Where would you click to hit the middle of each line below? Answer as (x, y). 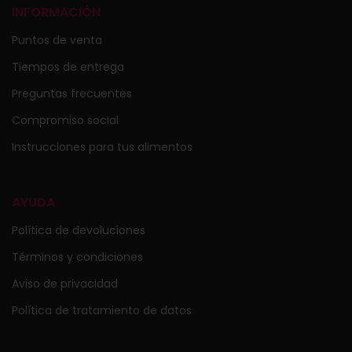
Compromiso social (65, 120)
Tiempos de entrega (68, 66)
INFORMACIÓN (56, 12)
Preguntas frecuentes (72, 93)
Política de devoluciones (79, 230)
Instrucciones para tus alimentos (102, 147)
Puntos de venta (57, 40)
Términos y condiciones (77, 257)
